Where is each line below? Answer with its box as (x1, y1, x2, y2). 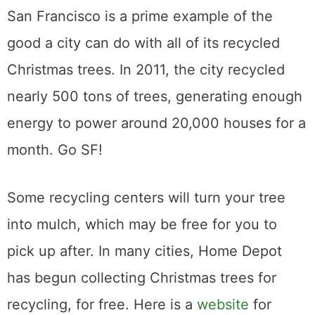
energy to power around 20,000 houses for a (7, 115, 306, 132)
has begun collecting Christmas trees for (7, 269, 276, 287)
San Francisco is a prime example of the (7, 8, 273, 25)
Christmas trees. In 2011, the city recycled (7, 61, 285, 79)
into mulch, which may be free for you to (7, 216, 277, 233)
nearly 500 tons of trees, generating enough (7, 88, 302, 105)
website (197, 296, 249, 314)
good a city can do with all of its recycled (7, 34, 280, 52)
